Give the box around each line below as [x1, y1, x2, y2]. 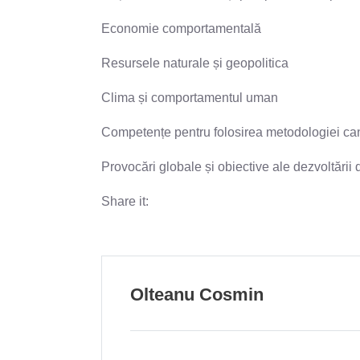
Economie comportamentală [101, 21, 261, 35]
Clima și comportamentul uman [101, 90, 278, 104]
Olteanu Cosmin [130, 284, 264, 305]
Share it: [101, 194, 149, 208]
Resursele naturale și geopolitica [101, 55, 288, 70]
